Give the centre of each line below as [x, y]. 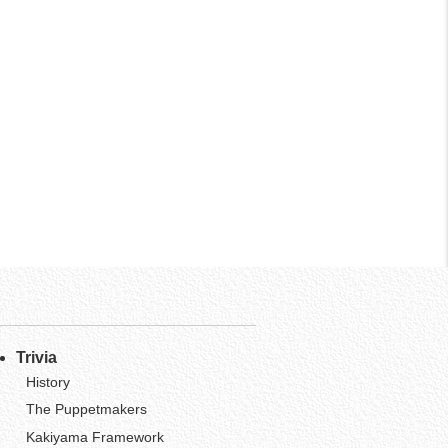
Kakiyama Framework [94, 436]
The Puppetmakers [86, 409]
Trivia [36, 358]
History [47, 382]
